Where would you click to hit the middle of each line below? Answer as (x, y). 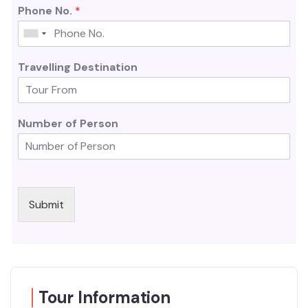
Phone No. (46, 10)
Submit (46, 204)
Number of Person (68, 123)
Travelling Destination (78, 67)
